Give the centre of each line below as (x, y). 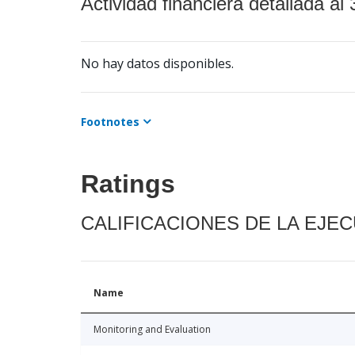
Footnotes (110, 122)
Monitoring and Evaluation (152, 330)
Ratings (128, 184)
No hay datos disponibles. (157, 64)
